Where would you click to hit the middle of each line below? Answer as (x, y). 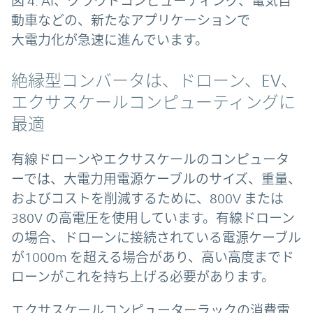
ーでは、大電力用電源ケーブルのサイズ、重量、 (156, 179)
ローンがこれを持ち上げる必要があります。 (143, 277)
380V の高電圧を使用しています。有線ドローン (153, 218)
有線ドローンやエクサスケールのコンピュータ (150, 160)
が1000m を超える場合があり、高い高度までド (153, 257)
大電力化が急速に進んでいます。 (110, 40)
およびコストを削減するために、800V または (147, 199)
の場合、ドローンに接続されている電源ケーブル (156, 238)
